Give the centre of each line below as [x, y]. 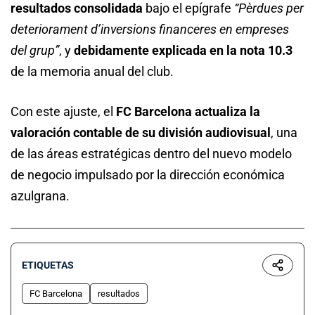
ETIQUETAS [48, 265]
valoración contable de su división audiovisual [141, 132]
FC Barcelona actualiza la [188, 111]
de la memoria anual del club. [92, 71]
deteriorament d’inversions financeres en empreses [150, 29]
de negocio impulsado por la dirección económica [148, 174]
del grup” [35, 50]
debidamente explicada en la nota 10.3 [183, 50]
